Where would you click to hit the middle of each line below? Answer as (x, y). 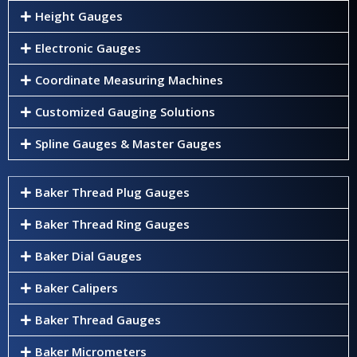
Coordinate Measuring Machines (129, 80)
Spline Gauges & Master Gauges (128, 144)
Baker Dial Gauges (88, 256)
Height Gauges (78, 16)
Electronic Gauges (88, 48)
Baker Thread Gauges (98, 320)
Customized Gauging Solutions (125, 112)
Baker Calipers (76, 288)
